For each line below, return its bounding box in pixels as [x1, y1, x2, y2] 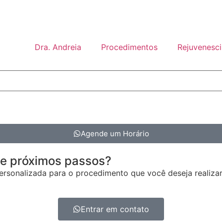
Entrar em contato [81, 204, 149, 215]
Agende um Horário [80, 129, 149, 138]
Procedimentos [101, 42, 158, 52]
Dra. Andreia [35, 42, 81, 52]
